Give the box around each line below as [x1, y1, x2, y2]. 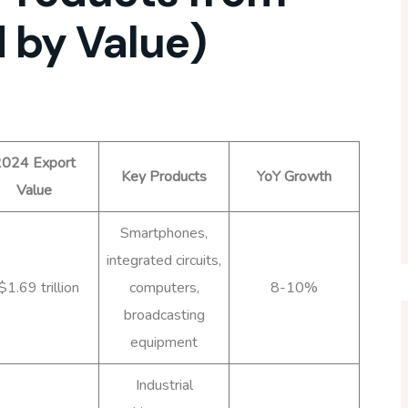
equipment [130, 331, 198, 352]
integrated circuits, [107, 250, 221, 270]
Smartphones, [120, 222, 208, 243]
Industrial [135, 374, 193, 395]
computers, [128, 277, 199, 298]
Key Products [121, 166, 207, 187]
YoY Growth [257, 166, 331, 187]
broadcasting [123, 304, 205, 325]
